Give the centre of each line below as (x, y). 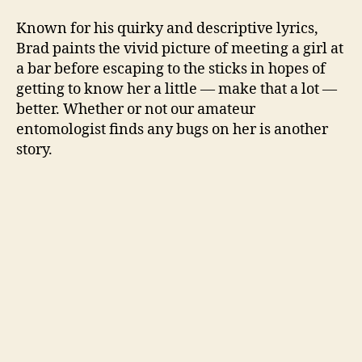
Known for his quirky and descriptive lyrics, (167, 28)
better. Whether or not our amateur (136, 109)
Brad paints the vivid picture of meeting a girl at (180, 48)
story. (34, 149)
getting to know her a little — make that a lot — (177, 89)
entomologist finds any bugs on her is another (172, 129)
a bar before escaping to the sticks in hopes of (171, 69)
